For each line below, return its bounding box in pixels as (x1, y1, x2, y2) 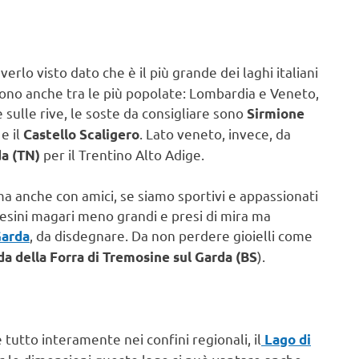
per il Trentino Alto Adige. (40, 145, 204, 163)
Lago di (261, 331, 311, 349)
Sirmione (247, 104, 305, 122)
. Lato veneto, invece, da (139, 124, 291, 142)
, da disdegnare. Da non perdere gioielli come (30, 227, 313, 244)
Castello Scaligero (20, 125, 139, 143)
